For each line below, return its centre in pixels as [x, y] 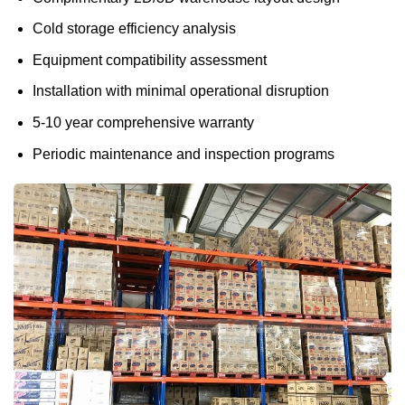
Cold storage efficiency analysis [134, 29]
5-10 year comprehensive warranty [143, 123]
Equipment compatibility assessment [149, 60]
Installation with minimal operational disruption [180, 91]
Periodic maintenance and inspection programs [183, 154]
